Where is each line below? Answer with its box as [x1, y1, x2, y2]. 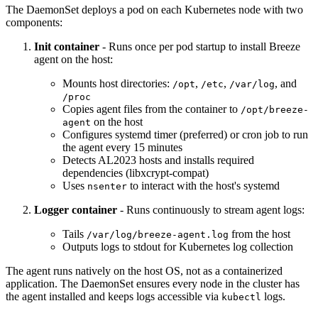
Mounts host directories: [62, 77, 172, 90]
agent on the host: [34, 53, 113, 66]
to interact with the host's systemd [127, 180, 280, 192]
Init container [34, 40, 99, 53]
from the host [229, 228, 290, 241]
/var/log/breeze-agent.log [87, 229, 229, 241]
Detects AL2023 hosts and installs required [62, 154, 254, 167]
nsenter [87, 181, 127, 192]
